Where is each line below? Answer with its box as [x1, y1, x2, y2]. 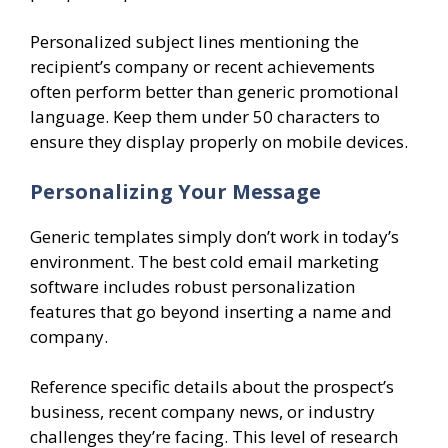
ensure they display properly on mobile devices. [30, 130, 408, 154]
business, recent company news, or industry [30, 400, 375, 424]
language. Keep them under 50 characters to [30, 105, 380, 129]
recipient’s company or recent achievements [30, 55, 375, 79]
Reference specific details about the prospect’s [30, 375, 394, 399]
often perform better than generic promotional [30, 80, 399, 104]
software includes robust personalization [30, 274, 355, 298]
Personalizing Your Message [30, 177, 321, 205]
